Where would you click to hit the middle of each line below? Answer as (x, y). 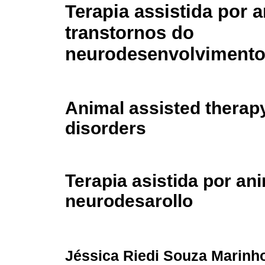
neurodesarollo (129, 201)
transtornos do (130, 33)
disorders (106, 128)
